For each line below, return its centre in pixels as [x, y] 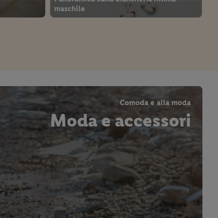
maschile [70, 9]
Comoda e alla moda [155, 103]
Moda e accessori [120, 120]
